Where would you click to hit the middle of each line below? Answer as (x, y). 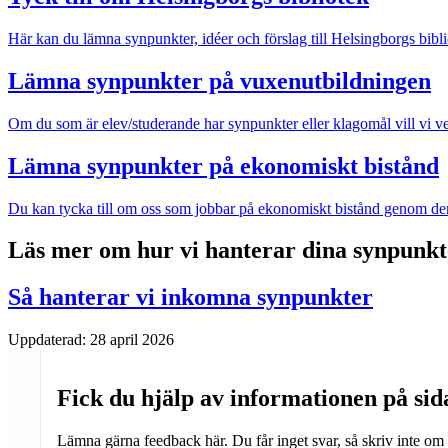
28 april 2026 (132, 340)
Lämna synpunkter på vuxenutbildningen (219, 80)
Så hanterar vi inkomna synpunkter (190, 297)
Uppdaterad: (49, 340)
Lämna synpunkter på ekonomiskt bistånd (223, 165)
